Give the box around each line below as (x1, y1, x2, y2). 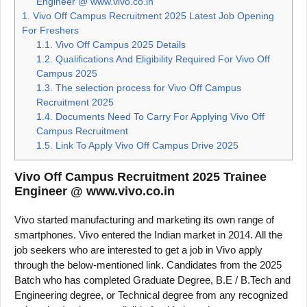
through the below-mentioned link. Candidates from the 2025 (14, 258, 282, 271)
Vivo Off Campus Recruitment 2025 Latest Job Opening (30, 10, 274, 21)
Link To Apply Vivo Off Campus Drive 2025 (53, 139, 239, 151)
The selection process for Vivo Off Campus (53, 82, 242, 93)
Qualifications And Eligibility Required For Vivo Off (53, 53, 271, 64)
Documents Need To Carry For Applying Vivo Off (53, 110, 265, 122)
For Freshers (22, 24, 79, 36)
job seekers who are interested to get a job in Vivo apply (14, 243, 262, 256)
